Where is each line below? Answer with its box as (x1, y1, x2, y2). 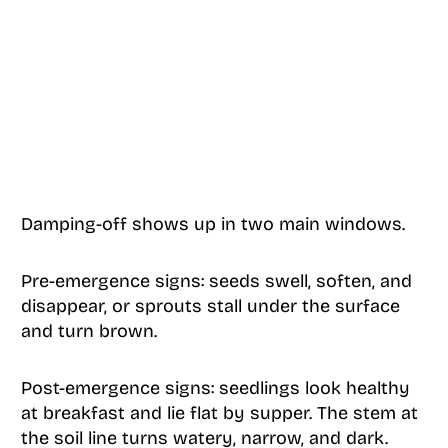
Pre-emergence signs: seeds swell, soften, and (20, 270, 412, 293)
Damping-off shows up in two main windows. (20, 213, 405, 236)
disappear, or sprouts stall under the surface (20, 295, 400, 318)
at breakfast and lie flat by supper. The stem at (20, 402, 418, 425)
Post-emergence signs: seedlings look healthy (20, 377, 410, 400)
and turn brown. (20, 320, 157, 343)
